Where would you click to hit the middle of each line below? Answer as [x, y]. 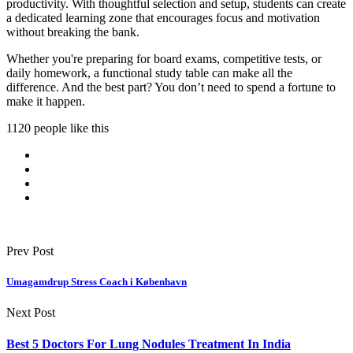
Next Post [31, 313]
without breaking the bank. [73, 32]
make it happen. [46, 102]
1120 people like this [58, 128]
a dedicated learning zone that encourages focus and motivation [163, 18]
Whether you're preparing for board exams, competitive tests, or [164, 59]
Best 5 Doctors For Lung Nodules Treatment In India [149, 344]
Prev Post [30, 251]
